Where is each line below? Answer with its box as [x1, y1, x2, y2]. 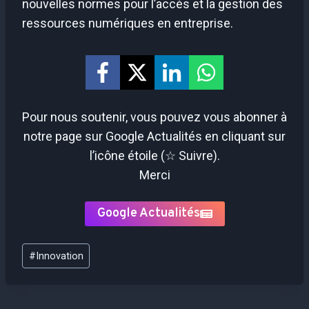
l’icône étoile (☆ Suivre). [89, 148, 220, 163]
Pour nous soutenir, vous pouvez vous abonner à [22, 110, 287, 125]
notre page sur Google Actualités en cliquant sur [23, 129, 286, 144]
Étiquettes [21, 239, 78, 255]
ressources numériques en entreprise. [22, 16, 233, 31]
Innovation [35, 250, 83, 262]
